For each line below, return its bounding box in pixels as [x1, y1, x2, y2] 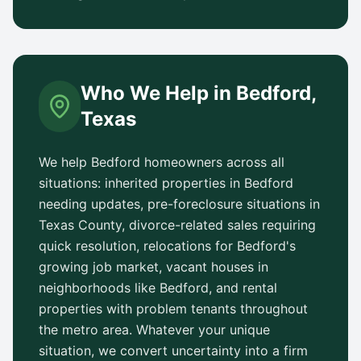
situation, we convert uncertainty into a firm [39, 342, 308, 359]
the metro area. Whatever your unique [39, 322, 270, 338]
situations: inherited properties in [39, 175, 244, 191]
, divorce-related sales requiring [122, 217, 316, 233]
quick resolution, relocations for [39, 238, 237, 254]
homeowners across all [140, 154, 284, 170]
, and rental [209, 280, 277, 296]
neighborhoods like [39, 280, 160, 296]
